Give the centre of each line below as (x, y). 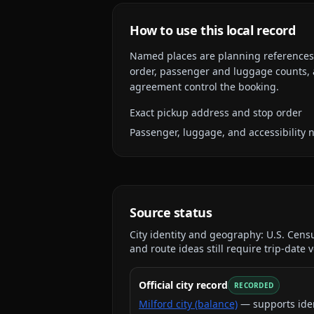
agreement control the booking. (204, 87)
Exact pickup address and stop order (216, 112)
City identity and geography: (198, 234)
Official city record (183, 285)
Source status (171, 212)
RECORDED (254, 285)
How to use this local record (213, 30)
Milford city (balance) (188, 304)
